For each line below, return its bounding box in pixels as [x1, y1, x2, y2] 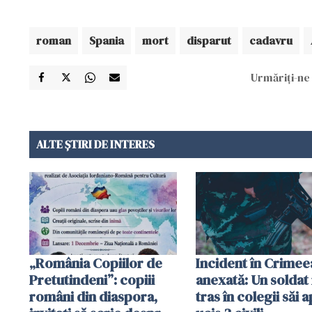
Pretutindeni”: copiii [29, 270, 155, 290]
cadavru [249, 32, 292, 48]
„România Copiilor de [29, 253, 162, 273]
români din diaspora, [29, 286, 157, 306]
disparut [187, 32, 231, 48]
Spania [89, 32, 124, 48]
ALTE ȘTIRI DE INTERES [36, 136, 155, 152]
